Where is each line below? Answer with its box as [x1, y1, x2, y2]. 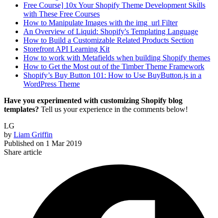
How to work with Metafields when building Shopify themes [23, 53, 210, 62]
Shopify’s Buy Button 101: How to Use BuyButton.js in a [23, 71, 201, 79]
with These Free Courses [23, 9, 100, 18]
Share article [4, 147, 42, 156]
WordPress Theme [23, 79, 80, 88]
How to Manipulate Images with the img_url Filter [23, 18, 178, 27]
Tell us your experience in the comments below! [41, 105, 188, 113]
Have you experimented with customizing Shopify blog [4, 96, 182, 105]
